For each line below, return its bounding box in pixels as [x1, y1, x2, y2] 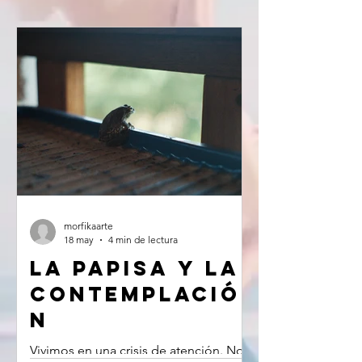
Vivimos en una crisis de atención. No [30, 343, 244, 358]
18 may [64, 234, 94, 246]
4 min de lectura [108, 234, 178, 246]
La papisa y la [30, 255, 239, 281]
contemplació [30, 281, 241, 307]
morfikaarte [64, 220, 113, 232]
